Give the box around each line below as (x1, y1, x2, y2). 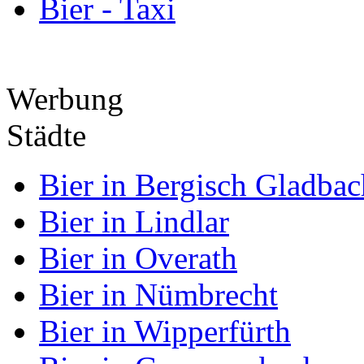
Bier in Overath (39, 240, 237, 275)
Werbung (6, 81, 123, 116)
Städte (6, 118, 86, 153)
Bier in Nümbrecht (39, 277, 278, 312)
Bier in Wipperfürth (39, 314, 291, 349)
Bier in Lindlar (39, 204, 229, 239)
